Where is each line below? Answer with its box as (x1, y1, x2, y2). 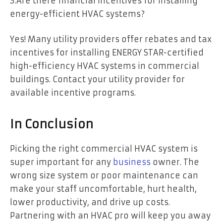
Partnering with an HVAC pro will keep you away (10, 210, 211, 221)
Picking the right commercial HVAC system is (10, 143, 198, 154)
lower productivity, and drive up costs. (10, 197, 170, 207)
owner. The (151, 157, 199, 167)
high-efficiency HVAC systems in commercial (10, 61, 199, 71)
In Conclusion (10, 116, 93, 132)
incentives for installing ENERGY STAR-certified (10, 48, 204, 58)
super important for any (10, 157, 113, 167)
